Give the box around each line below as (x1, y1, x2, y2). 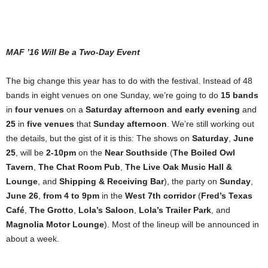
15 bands (221, 90, 258, 100)
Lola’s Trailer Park (139, 205, 211, 215)
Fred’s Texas (201, 190, 252, 200)
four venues (15, 104, 64, 114)
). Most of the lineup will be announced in (104, 219, 259, 229)
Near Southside (105, 147, 167, 157)
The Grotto (29, 205, 74, 215)
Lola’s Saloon (78, 205, 134, 215)
